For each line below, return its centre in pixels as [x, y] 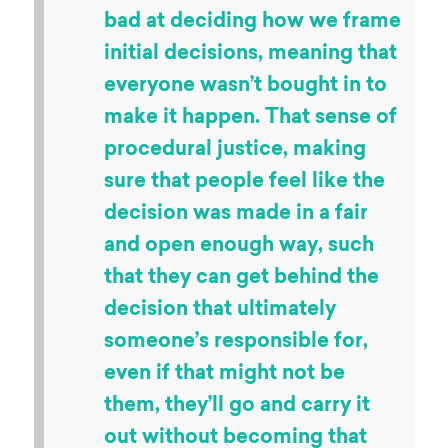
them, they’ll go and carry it [237, 404]
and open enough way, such [239, 244]
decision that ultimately [220, 308]
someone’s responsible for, [236, 340]
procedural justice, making [235, 148]
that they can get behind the [241, 276]
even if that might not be [224, 372]
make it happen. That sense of [250, 116]
